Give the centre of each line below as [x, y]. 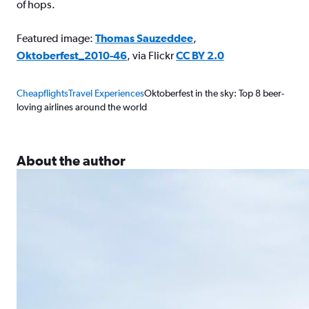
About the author [71, 160]
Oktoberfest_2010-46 [72, 55]
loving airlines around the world [82, 107]
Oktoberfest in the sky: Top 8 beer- [214, 93]
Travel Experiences [106, 93]
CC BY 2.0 [200, 55]
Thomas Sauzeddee [144, 38]
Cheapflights [42, 93]
